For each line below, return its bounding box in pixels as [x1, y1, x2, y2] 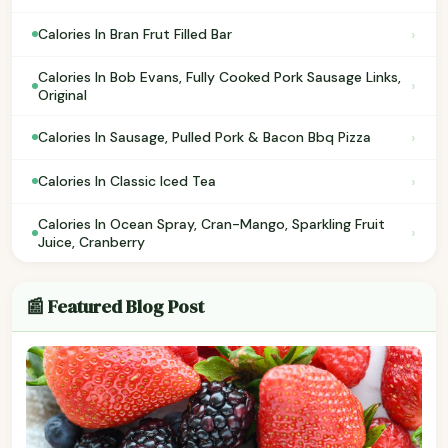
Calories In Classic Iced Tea [38, 172, 216, 191]
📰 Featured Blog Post [26, 293, 204, 319]
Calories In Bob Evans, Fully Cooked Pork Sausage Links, [38, 67, 401, 86]
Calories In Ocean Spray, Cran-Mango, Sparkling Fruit [38, 214, 385, 233]
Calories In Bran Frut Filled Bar [38, 25, 232, 44]
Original [38, 85, 87, 104]
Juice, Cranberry [38, 232, 145, 251]
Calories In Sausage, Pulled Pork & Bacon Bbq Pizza [38, 128, 371, 147]
